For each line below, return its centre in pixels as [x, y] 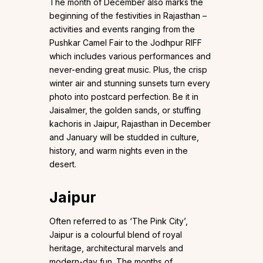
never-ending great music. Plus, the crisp [128, 70]
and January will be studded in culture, [124, 137]
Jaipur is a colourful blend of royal [116, 235]
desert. [63, 164]
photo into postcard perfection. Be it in [124, 97]
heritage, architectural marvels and [116, 248]
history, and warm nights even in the [119, 151]
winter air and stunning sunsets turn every [130, 83]
